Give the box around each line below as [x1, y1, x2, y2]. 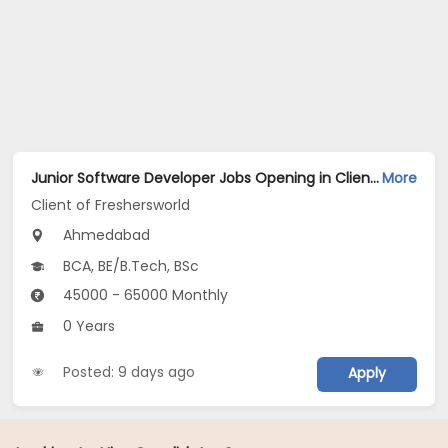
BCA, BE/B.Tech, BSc [59, 256, 200, 277]
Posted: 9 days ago [63, 361, 196, 382]
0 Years [59, 316, 116, 337]
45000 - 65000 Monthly [59, 285, 229, 306]
